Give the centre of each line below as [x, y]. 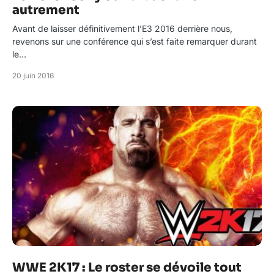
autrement [46, 10]
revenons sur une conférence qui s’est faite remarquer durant [135, 41]
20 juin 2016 [33, 76]
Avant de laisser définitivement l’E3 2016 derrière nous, [122, 28]
